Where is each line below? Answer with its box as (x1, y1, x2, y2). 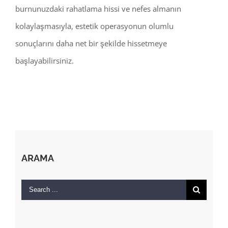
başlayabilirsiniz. (15, 55, 74, 66)
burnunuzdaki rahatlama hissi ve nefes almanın (15, 4, 181, 14)
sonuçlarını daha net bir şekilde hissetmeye (15, 38, 167, 49)
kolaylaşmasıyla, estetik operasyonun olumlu (15, 21, 174, 32)
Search (20, 182, 44, 193)
